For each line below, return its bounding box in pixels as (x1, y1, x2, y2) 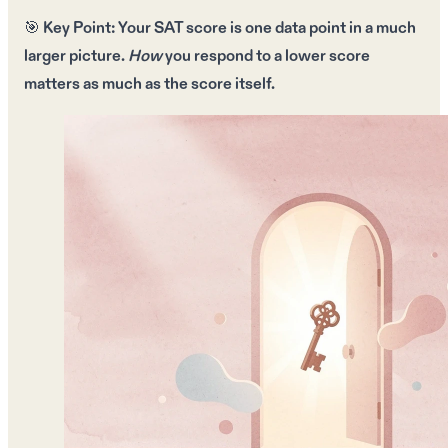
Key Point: (43, 17, 115, 39)
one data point (245, 17, 346, 39)
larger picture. (24, 45, 128, 67)
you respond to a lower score (162, 45, 370, 67)
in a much (346, 17, 416, 39)
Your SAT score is (115, 17, 245, 39)
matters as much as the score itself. (24, 73, 275, 95)
